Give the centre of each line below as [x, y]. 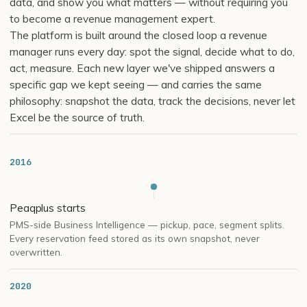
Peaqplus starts [48, 208]
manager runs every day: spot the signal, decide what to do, [152, 51]
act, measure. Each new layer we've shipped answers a [142, 68]
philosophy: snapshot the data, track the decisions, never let [152, 101]
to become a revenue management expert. [112, 19]
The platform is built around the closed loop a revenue [138, 35]
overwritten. [36, 252]
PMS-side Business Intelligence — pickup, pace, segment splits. [147, 224]
